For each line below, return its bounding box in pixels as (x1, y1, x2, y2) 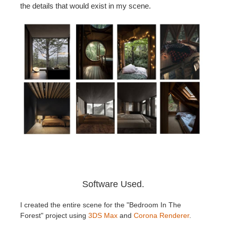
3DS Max (88, 211, 118, 219)
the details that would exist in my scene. (20, 2, 151, 10)
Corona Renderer (134, 211, 189, 219)
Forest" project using (20, 211, 88, 219)
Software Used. (82, 179, 144, 189)
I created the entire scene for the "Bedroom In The (20, 200, 181, 209)
